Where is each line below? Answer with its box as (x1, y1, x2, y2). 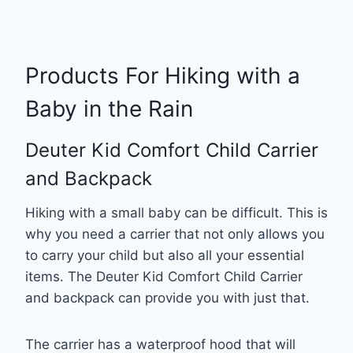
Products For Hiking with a (25, 61, 300, 89)
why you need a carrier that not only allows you (25, 225, 325, 242)
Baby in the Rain (25, 95, 193, 122)
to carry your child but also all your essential (25, 247, 304, 263)
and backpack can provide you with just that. (25, 289, 314, 306)
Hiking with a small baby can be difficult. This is (25, 204, 328, 221)
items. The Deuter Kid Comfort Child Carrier (25, 268, 303, 284)
